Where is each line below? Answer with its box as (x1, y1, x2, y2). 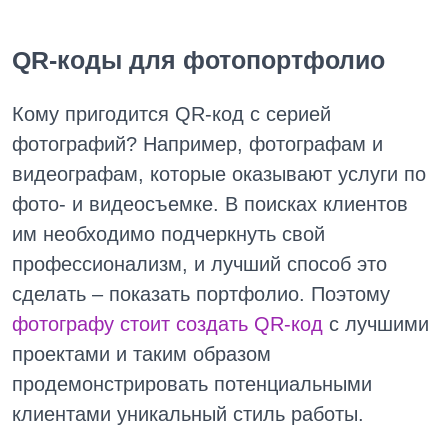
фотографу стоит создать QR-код (12, 312, 323, 335)
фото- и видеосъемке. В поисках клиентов (12, 192, 408, 215)
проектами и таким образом (12, 342, 271, 365)
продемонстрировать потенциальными (12, 372, 372, 395)
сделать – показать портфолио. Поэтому (12, 282, 390, 305)
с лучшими (323, 312, 429, 335)
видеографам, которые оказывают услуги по (12, 162, 426, 185)
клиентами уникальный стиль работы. (12, 402, 364, 425)
